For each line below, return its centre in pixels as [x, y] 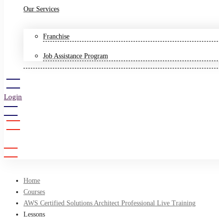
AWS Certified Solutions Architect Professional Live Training [109, 203]
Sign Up [16, 138]
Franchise [56, 36]
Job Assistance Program [76, 56]
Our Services [41, 9]
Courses [34, 192]
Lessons [34, 214]
